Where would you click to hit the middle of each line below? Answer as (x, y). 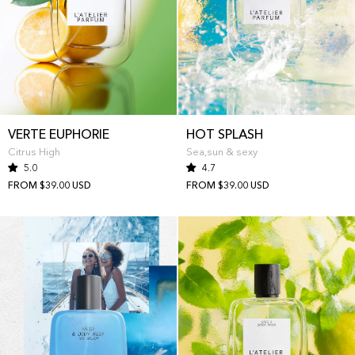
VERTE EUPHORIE (59, 134)
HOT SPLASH (225, 134)
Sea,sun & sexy (222, 152)
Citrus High (34, 152)
